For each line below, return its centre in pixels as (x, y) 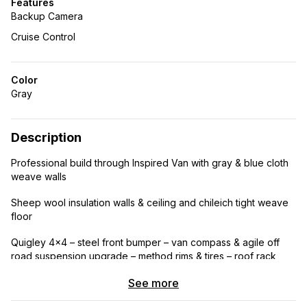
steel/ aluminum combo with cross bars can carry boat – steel (148, 270)
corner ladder (42, 283)
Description (46, 137)
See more (153, 283)
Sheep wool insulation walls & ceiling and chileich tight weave (150, 202)
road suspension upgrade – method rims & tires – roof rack (144, 256)
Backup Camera (47, 16)
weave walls (39, 176)
